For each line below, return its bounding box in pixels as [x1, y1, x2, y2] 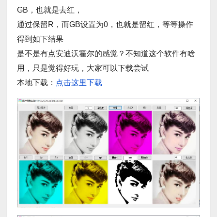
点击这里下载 [56, 78, 102, 87]
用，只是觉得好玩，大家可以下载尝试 [17, 64, 149, 73]
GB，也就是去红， [17, 6, 82, 15]
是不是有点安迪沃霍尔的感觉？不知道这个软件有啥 [17, 49, 195, 58]
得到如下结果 [17, 35, 63, 44]
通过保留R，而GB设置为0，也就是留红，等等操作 [17, 20, 193, 29]
